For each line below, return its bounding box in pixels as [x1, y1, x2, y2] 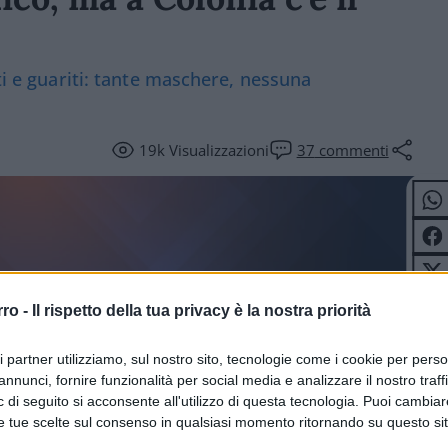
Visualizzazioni [164, 140, 269, 160]
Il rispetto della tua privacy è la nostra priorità [32, 301, 371, 319]
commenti [314, 140, 389, 160]
